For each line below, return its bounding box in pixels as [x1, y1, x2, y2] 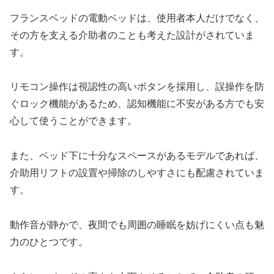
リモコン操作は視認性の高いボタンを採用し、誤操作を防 [10, 81, 264, 92]
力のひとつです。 [10, 237, 88, 248]
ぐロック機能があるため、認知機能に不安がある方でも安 [10, 98, 264, 109]
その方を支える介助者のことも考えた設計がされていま [10, 29, 254, 40]
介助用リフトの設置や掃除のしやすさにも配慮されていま [10, 168, 264, 179]
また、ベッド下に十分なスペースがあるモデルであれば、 [10, 150, 264, 161]
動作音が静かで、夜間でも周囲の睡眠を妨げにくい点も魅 [10, 220, 264, 231]
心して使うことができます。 [10, 116, 137, 127]
